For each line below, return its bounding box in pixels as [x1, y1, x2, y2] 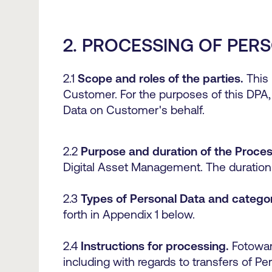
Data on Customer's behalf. [63, 103, 208, 117]
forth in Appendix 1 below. [63, 208, 201, 221]
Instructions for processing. [81, 239, 229, 253]
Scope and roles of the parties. [78, 72, 243, 85]
